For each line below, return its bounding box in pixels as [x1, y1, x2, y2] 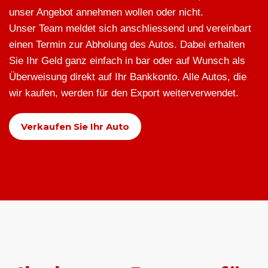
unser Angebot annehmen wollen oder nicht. [9, 7, 203, 19]
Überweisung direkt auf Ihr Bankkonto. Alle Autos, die [9, 71, 246, 83]
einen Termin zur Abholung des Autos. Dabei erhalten [9, 39, 245, 51]
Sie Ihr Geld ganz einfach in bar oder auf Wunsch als [9, 55, 245, 67]
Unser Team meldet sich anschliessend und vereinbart [9, 23, 251, 35]
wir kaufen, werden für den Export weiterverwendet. [9, 87, 239, 99]
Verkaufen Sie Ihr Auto [21, 121, 129, 133]
